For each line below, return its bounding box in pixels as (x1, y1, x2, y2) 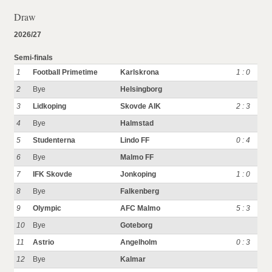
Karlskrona (120, 68, 160, 76)
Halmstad (120, 119, 154, 127)
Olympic (33, 204, 62, 212)
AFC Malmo (120, 204, 161, 212)
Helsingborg (120, 85, 163, 93)
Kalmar (120, 255, 146, 263)
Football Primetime (33, 68, 98, 76)
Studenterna (33, 136, 76, 144)
